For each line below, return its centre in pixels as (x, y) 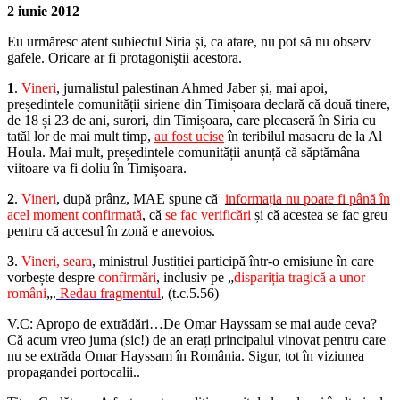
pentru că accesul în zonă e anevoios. (111, 230)
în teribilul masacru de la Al (303, 136)
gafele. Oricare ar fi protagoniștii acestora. (125, 57)
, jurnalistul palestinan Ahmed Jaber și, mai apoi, (192, 87)
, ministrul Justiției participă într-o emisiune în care (233, 261)
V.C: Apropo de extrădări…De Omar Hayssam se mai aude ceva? (192, 323)
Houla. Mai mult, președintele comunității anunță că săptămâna (183, 152)
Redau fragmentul (108, 293)
